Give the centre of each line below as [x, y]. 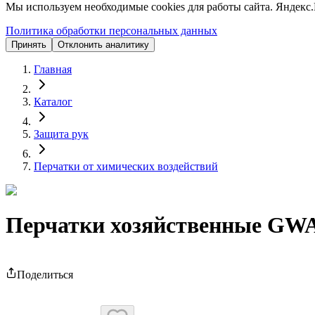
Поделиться [45, 275]
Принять [29, 45]
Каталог [53, 102]
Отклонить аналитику [103, 45]
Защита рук [61, 134]
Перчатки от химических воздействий [126, 167]
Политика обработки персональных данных [111, 31]
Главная [53, 70]
